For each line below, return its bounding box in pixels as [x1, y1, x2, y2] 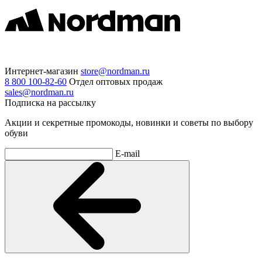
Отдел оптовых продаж [69, 76, 163, 87]
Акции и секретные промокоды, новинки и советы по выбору [5, 117, 253, 127]
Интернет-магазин [5, 65, 78, 76]
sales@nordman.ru [5, 87, 74, 97]
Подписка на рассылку [5, 97, 96, 108]
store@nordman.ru [81, 65, 150, 76]
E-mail [115, 148, 140, 158]
